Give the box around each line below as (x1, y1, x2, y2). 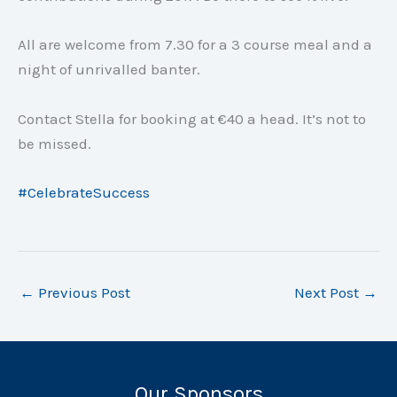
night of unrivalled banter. (18, 60, 200, 79)
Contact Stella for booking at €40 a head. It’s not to (18, 109, 366, 128)
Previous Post (35, 283, 130, 301)
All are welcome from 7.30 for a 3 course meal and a (18, 35, 372, 54)
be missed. (18, 134, 91, 152)
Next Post (294, 283, 362, 301)
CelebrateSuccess (27, 183, 150, 201)
